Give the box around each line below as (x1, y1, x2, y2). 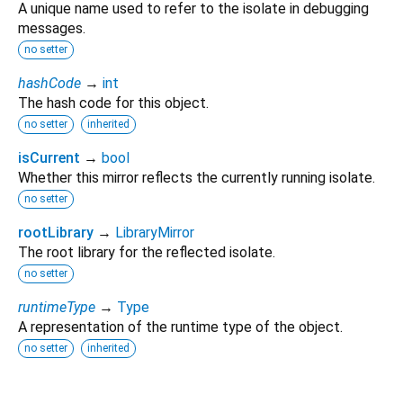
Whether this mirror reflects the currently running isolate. (18, 168, 375, 186)
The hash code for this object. (18, 94, 209, 112)
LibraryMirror (115, 223, 194, 241)
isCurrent (18, 148, 80, 166)
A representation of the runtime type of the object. (18, 318, 343, 336)
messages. (18, 19, 85, 37)
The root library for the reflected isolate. (18, 243, 275, 261)
